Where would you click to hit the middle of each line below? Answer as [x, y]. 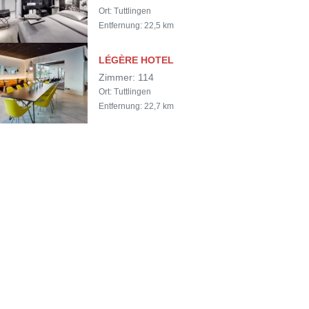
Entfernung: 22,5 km [136, 26]
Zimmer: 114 [126, 78]
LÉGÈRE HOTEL [136, 60]
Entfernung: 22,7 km [136, 106]
